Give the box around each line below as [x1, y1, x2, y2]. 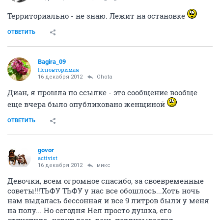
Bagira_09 [38, 57, 66, 65]
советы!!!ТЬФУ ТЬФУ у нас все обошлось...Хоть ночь [7, 185, 200, 195]
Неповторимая [38, 65, 79, 73]
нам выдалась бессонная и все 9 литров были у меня [7, 195, 209, 205]
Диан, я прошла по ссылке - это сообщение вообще [7, 87, 197, 97]
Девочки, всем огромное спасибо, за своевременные [7, 175, 204, 186]
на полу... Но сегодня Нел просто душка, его [7, 205, 171, 215]
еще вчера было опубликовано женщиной [7, 99, 167, 109]
